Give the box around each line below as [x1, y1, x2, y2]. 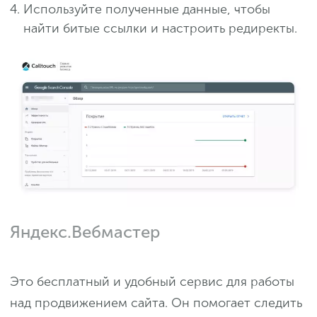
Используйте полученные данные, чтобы [23, 1, 270, 18]
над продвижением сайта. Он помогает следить [10, 295, 302, 311]
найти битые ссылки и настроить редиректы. [23, 21, 297, 37]
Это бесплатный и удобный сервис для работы [10, 274, 294, 290]
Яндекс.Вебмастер [10, 221, 160, 243]
